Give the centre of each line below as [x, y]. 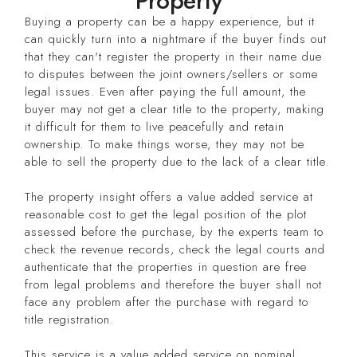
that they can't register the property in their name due [174, 56]
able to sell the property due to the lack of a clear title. [177, 161]
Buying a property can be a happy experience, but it [170, 21]
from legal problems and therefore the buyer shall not [174, 284]
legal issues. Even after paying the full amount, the [166, 91]
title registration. [70, 319]
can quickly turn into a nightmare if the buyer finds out [176, 39]
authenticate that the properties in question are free [166, 267]
